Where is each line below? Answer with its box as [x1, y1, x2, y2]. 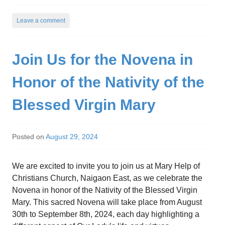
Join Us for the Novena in [12, 51, 193, 68]
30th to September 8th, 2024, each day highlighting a [12, 209, 199, 218]
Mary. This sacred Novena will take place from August [12, 197, 202, 206]
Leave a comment [17, 17, 65, 24]
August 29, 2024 [46, 132, 98, 141]
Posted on [12, 132, 46, 141]
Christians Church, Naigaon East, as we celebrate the [12, 173, 202, 182]
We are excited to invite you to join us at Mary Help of [12, 161, 200, 170]
